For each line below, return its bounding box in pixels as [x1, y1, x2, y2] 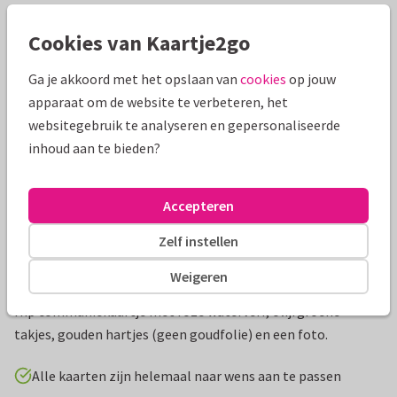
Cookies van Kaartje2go [28, 29, 250, 57]
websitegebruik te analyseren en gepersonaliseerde [28, 116, 340, 134]
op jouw [286, 70, 336, 88]
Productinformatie [14, 268, 166, 291]
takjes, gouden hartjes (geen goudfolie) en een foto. [14, 325, 328, 344]
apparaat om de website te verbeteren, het [28, 93, 288, 111]
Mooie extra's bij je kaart [14, 34, 211, 57]
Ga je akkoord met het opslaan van [28, 70, 240, 88]
